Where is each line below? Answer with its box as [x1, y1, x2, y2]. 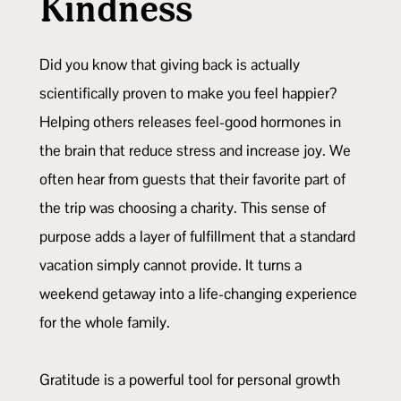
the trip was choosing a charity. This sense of [39, 197, 326, 218]
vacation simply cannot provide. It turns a [39, 254, 302, 275]
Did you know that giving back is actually [39, 54, 300, 74]
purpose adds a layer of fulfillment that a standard [39, 226, 355, 246]
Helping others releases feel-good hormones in [39, 111, 341, 132]
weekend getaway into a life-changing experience [39, 283, 357, 303]
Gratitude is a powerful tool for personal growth [39, 369, 340, 389]
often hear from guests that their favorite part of [39, 168, 346, 189]
